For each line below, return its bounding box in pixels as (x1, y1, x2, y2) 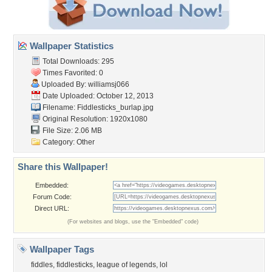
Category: (41, 138, 76, 146)
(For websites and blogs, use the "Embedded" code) (67, 219, 199, 225)
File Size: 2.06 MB (41, 126, 102, 135)
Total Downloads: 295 (41, 57, 114, 66)
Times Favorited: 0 (41, 69, 103, 77)
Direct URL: (35, 205, 69, 212)
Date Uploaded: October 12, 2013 (41, 92, 154, 100)
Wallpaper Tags (27, 244, 94, 254)
